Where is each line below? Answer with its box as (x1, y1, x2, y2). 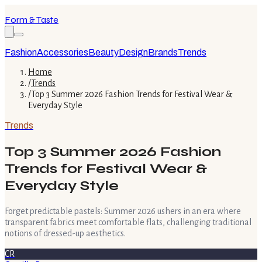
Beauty (88, 47, 119, 57)
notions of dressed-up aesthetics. (5, 228, 126, 238)
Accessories (37, 47, 88, 57)
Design (119, 47, 148, 57)
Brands (148, 47, 178, 57)
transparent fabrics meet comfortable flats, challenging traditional (5, 217, 251, 227)
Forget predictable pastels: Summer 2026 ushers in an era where (5, 206, 241, 216)
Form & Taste (5, 14, 58, 25)
